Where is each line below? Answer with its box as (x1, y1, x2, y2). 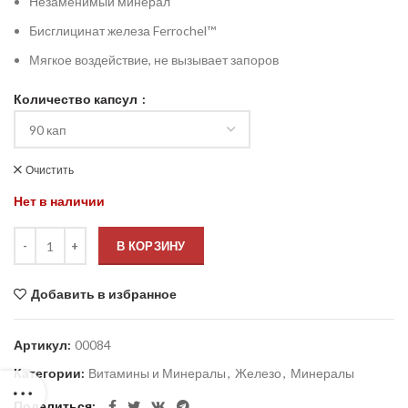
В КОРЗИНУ (117, 239, 186, 254)
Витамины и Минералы (88, 365, 226, 382)
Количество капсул (14, 90, 140, 107)
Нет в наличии (14, 193, 105, 209)
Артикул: (14, 337, 74, 353)
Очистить (25, 163, 74, 178)
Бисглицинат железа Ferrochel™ (29, 23, 216, 39)
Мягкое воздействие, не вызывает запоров (29, 52, 279, 68)
